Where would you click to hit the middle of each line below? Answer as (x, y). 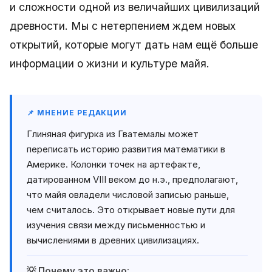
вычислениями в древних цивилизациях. (113, 240)
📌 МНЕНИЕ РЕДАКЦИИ (77, 113)
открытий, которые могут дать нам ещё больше (134, 45)
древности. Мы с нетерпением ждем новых (123, 26)
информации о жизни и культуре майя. (110, 63)
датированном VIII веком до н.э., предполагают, (132, 179)
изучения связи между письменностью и (116, 225)
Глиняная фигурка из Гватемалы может (113, 134)
